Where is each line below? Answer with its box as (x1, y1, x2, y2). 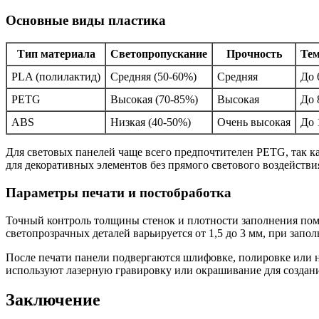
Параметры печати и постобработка (6, 184, 231, 200)
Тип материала (16, 48, 95, 61)
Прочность (226, 48, 282, 61)
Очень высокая (217, 116, 291, 129)
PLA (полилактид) (11, 70, 100, 83)
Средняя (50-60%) (110, 70, 197, 83)
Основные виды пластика (6, 13, 166, 28)
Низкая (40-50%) (110, 116, 191, 129)
